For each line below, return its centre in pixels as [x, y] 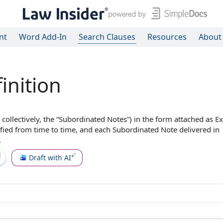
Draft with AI [50, 157]
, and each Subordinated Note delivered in [148, 129]
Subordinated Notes [93, 119]
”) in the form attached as [171, 119]
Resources [167, 37]
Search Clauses [107, 37]
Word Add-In [43, 37]
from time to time [45, 129]
